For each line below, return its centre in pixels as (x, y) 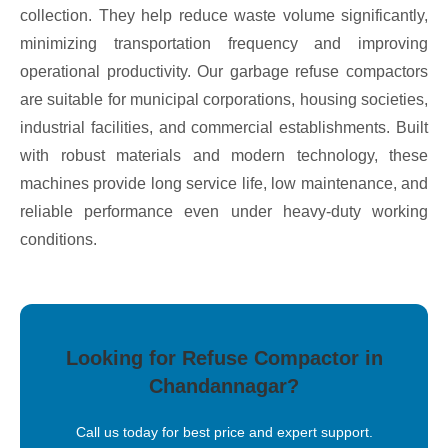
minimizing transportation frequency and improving (224, 43)
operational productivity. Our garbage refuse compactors (224, 71)
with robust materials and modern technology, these (224, 155)
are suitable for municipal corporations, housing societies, (224, 99)
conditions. (58, 239)
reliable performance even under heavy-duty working (224, 211)
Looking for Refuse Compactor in (224, 357)
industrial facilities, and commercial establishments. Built (224, 127)
